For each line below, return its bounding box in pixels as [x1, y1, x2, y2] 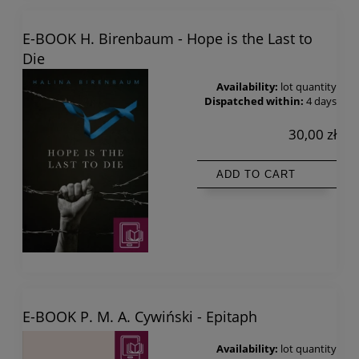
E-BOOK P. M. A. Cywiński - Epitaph [22, 306, 257, 326]
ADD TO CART [216, 167, 296, 180]
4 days [306, 94, 337, 108]
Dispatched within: [204, 94, 304, 108]
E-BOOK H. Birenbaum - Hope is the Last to [22, 28, 313, 48]
